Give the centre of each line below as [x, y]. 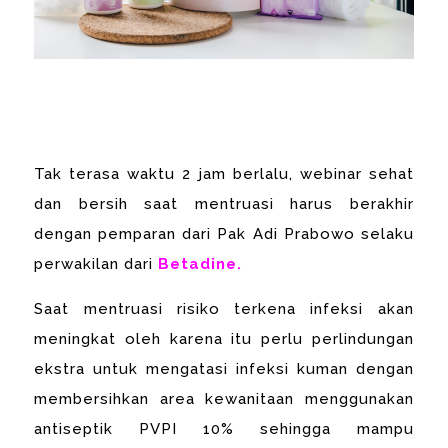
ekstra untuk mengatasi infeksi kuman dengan [224, 368]
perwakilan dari [96, 263]
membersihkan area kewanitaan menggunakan [224, 398]
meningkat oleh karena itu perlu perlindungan [224, 338]
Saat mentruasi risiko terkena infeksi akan [224, 308]
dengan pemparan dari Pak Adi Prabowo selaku [224, 233]
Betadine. [200, 263]
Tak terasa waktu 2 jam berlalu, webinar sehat [224, 173]
